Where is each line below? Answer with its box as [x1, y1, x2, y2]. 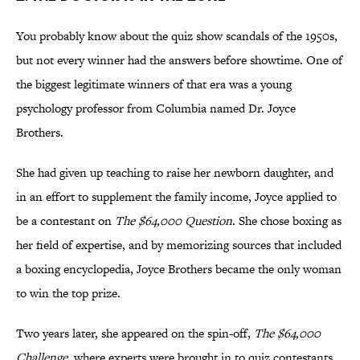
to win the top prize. [16, 284, 121, 302]
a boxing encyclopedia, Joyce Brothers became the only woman [16, 260, 342, 278]
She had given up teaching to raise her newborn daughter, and [16, 164, 333, 182]
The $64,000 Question [115, 212, 232, 230]
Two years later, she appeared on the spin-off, [16, 325, 254, 342]
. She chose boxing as [232, 212, 342, 230]
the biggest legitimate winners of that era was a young [16, 76, 292, 93]
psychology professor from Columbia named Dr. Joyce [16, 100, 296, 117]
